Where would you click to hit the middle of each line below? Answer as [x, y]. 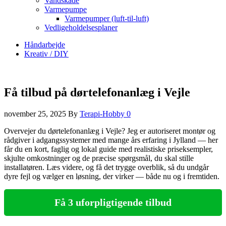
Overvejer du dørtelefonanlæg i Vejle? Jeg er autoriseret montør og [110, 131]
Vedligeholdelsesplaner [81, 27]
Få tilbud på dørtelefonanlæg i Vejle [97, 92]
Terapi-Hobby [103, 114]
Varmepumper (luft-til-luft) [107, 18]
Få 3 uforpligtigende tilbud [113, 203]
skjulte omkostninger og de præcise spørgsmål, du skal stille [99, 158]
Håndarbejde [45, 45]
